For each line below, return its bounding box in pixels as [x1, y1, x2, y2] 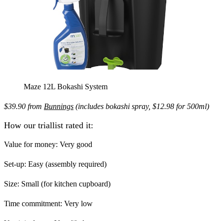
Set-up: [4, 159, 26, 168]
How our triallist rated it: [4, 120, 93, 130]
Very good [58, 140, 92, 148]
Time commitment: [4, 199, 62, 208]
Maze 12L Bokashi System [24, 82, 108, 91]
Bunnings [44, 102, 74, 111]
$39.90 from [4, 102, 44, 111]
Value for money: [4, 140, 58, 148]
